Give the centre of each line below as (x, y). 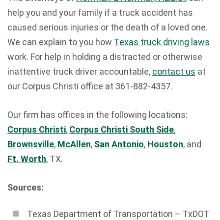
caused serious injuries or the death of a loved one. (108, 27)
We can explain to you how (61, 42)
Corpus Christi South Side (122, 129)
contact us (174, 71)
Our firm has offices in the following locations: (97, 114)
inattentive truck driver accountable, (80, 71)
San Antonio (119, 144)
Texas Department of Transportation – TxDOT (118, 214)
